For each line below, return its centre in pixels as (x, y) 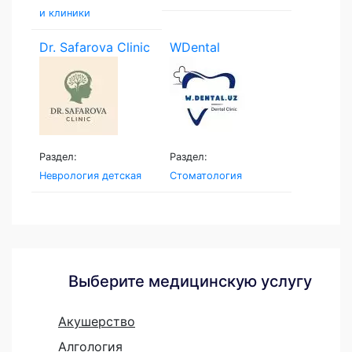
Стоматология (205, 175)
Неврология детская (90, 175)
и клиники (65, 13)
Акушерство (97, 321)
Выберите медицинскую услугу (190, 281)
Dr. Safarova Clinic (95, 47)
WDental (194, 47)
